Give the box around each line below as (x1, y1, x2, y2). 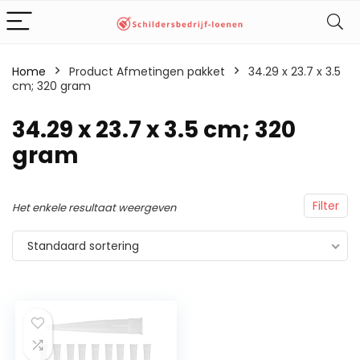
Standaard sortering (27, 238, 139, 254)
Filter (313, 198, 339, 214)
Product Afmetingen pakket (69, 63, 225, 80)
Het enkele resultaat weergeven (12, 200, 176, 215)
